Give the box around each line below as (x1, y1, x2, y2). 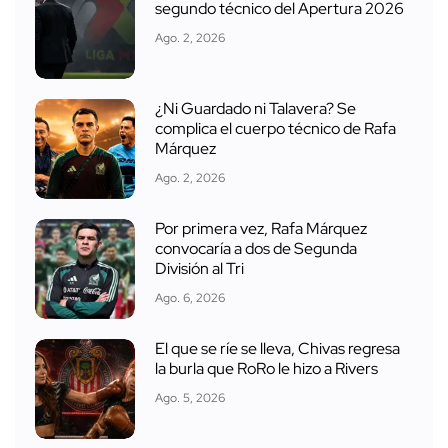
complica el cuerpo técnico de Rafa (155, 117, 396, 139)
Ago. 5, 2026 (155, 389, 225, 406)
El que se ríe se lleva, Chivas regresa (155, 337, 400, 359)
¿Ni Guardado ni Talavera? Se (155, 97, 356, 119)
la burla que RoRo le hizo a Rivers (155, 357, 378, 379)
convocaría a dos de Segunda (155, 237, 357, 259)
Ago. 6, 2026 (155, 289, 225, 306)
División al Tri (155, 257, 244, 279)
